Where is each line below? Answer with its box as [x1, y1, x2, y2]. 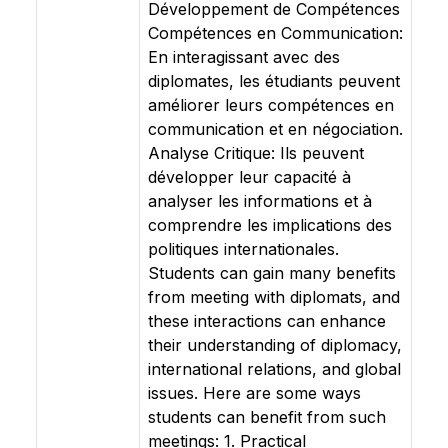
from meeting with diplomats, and [148, 287, 400, 307]
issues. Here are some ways [148, 383, 361, 403]
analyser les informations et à [148, 191, 372, 211]
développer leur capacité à [148, 167, 351, 187]
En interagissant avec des [148, 47, 340, 67]
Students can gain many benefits [148, 263, 396, 283]
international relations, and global [148, 359, 401, 379]
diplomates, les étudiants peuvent [148, 71, 400, 91]
